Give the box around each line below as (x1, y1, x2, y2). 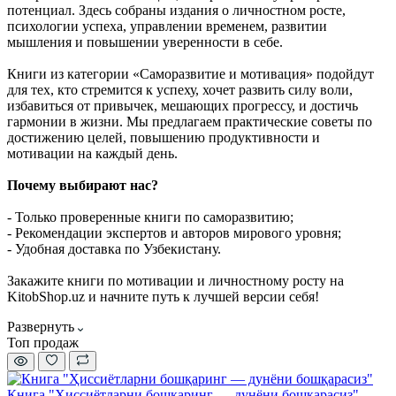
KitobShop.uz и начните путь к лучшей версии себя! (7, 288, 319, 304)
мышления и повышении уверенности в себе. (7, 34, 283, 49)
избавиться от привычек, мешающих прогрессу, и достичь (7, 97, 358, 113)
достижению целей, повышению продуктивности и (7, 129, 320, 145)
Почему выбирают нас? (7, 177, 158, 193)
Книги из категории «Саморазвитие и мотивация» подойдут (7, 65, 374, 81)
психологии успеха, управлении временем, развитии (7, 18, 327, 34)
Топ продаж (7, 334, 79, 350)
